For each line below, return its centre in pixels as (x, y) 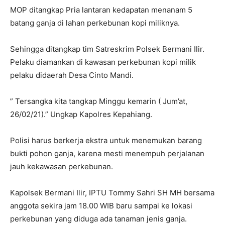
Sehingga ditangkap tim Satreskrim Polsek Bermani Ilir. (107, 49)
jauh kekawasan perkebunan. (62, 166)
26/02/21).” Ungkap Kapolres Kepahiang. (81, 114)
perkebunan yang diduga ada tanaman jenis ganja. (98, 219)
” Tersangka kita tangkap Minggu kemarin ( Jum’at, (99, 101)
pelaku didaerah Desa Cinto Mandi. (72, 75)
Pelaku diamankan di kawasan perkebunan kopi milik (103, 62)
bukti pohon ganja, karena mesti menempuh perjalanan (107, 153)
